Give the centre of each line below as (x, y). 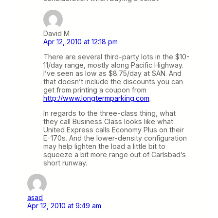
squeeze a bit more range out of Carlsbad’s (115, 154)
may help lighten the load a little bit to (104, 146)
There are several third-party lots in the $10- (117, 56)
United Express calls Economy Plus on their (114, 129)
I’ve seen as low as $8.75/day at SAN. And (112, 73)
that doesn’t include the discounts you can (113, 81)
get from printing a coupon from (95, 90)
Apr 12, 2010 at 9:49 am (64, 206)
